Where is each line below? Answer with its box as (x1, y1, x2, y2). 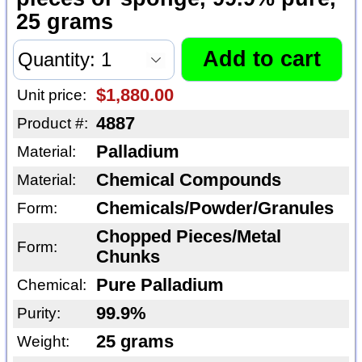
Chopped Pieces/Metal (95, 226, 281, 246)
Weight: (16, 332, 69, 350)
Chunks (95, 246, 160, 267)
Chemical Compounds (95, 170, 281, 190)
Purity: (16, 304, 61, 322)
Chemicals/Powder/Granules (95, 198, 334, 218)
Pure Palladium (95, 275, 224, 295)
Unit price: (16, 86, 86, 103)
